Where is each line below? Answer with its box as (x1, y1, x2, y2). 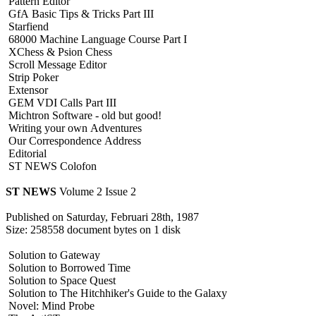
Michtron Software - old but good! (6, 109, 162, 121)
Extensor (6, 83, 48, 96)
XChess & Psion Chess (6, 45, 112, 58)
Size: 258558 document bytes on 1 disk (6, 223, 181, 236)
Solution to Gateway (6, 248, 100, 261)
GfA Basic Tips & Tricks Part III (6, 7, 154, 20)
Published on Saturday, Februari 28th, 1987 (6, 210, 199, 223)
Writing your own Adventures (6, 121, 142, 134)
